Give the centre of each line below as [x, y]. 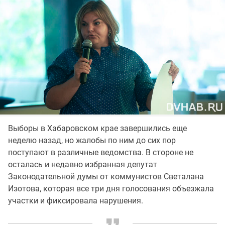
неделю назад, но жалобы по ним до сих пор [92, 140]
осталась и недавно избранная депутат [83, 164]
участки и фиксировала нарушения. [76, 200]
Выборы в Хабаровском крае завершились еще [97, 128]
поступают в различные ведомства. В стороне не [101, 152]
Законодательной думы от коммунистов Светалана [106, 176]
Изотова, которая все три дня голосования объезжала [111, 188]
